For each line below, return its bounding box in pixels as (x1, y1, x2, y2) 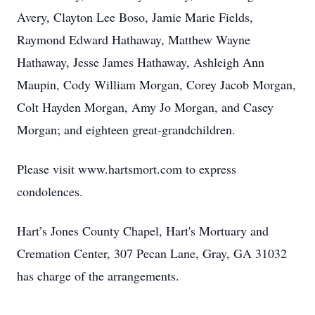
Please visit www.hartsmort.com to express (17, 160, 236, 177)
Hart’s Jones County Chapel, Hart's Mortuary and (17, 222, 269, 239)
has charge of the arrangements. (17, 267, 179, 284)
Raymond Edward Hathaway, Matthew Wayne (17, 31, 250, 48)
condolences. (17, 183, 83, 200)
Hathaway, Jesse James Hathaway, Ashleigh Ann (17, 53, 264, 70)
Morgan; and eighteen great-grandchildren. (17, 121, 236, 138)
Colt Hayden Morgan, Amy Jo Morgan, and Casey (17, 98, 274, 115)
